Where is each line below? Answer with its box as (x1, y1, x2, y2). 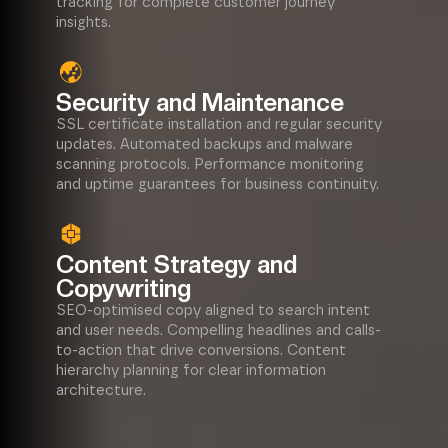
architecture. (56, 383, 146, 398)
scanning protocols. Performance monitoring (56, 157, 364, 172)
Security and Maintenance (56, 88, 344, 117)
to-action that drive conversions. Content (56, 343, 346, 358)
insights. (56, 15, 111, 30)
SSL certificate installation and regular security (56, 117, 382, 132)
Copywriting (56, 274, 191, 303)
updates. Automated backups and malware (56, 137, 353, 152)
